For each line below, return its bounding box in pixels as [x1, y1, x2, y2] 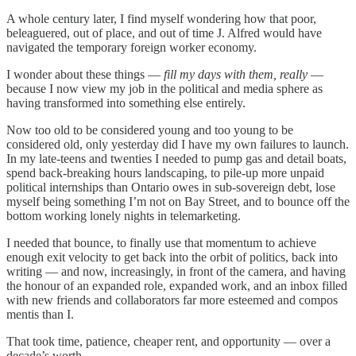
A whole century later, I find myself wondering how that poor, [6, 11, 316, 25]
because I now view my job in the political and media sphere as [6, 81, 323, 95]
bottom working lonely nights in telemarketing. [6, 208, 241, 222]
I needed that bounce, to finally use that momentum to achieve [6, 235, 316, 250]
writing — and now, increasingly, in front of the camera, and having [6, 264, 346, 278]
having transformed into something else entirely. [6, 95, 246, 110]
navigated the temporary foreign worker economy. [6, 40, 257, 54]
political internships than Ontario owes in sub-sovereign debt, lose [6, 180, 335, 194]
